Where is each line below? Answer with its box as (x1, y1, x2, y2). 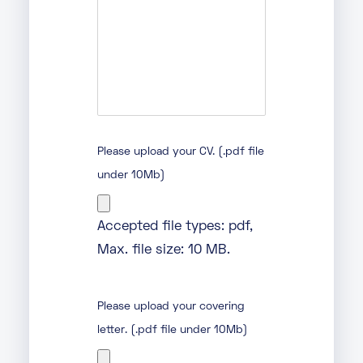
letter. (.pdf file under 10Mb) (97, 324, 248, 335)
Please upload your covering (97, 301, 245, 312)
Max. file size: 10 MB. (97, 243, 230, 257)
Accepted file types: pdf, (97, 220, 253, 233)
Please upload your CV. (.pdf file (97, 146, 264, 157)
